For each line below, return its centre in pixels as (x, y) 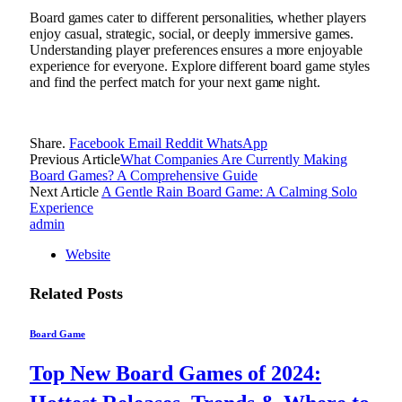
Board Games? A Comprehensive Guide (144, 175)
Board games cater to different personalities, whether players (198, 17)
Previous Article (75, 159)
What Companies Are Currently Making (234, 159)
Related (58, 293)
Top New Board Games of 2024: (175, 373)
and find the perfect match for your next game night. (175, 82)
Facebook (97, 143)
